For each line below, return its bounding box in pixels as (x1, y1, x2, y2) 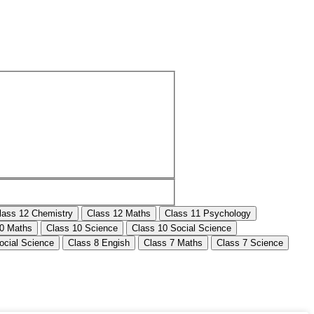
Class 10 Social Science (132, 223, 231, 234)
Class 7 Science (217, 238, 283, 249)
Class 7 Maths (144, 238, 203, 249)
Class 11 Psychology (165, 208, 251, 219)
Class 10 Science (46, 223, 118, 234)
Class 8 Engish (68, 238, 130, 249)
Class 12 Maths (87, 208, 151, 219)
